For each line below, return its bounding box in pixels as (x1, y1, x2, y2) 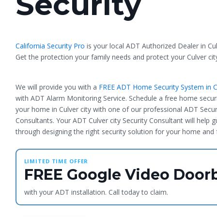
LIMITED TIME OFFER (24, 157, 89, 165)
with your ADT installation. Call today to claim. (24, 187, 168, 197)
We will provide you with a (15, 82, 99, 92)
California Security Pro (15, 41, 87, 50)
